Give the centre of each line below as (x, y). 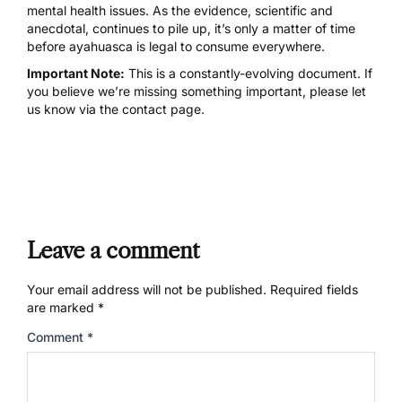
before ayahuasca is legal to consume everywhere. (176, 47)
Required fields (314, 290)
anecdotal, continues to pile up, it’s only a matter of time (191, 29)
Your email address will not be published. (147, 290)
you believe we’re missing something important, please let (197, 92)
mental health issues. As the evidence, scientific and (180, 11)
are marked (62, 308)
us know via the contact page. (116, 109)
